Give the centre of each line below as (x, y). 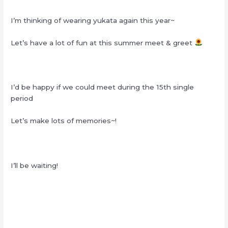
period (22, 98)
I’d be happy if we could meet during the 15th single (103, 87)
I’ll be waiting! (35, 165)
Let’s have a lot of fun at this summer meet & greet (103, 42)
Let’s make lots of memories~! (64, 121)
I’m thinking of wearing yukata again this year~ (93, 20)
